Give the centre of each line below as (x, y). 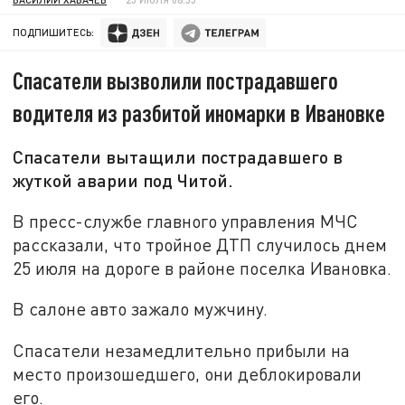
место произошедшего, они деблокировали (188, 374)
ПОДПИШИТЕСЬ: (54, 33)
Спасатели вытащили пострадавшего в (178, 157)
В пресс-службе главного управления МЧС (186, 221)
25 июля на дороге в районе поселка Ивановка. (202, 268)
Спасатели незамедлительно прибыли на (182, 351)
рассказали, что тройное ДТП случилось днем (200, 244)
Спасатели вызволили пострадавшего (176, 80)
